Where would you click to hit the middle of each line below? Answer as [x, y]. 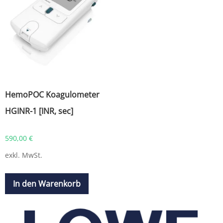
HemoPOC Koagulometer [52, 95]
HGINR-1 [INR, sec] [39, 111]
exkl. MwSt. [24, 155]
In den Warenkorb [47, 184]
